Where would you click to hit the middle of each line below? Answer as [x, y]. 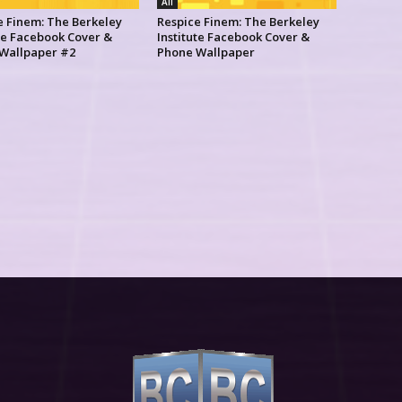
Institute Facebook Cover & [233, 37]
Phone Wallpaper [205, 52]
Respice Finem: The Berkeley [238, 22]
